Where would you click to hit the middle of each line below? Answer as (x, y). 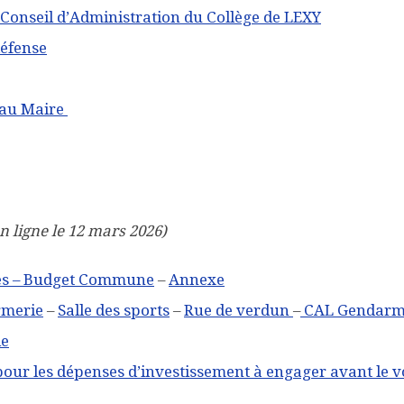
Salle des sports (114, 311)
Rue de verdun (239, 311)
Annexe (197, 280)
